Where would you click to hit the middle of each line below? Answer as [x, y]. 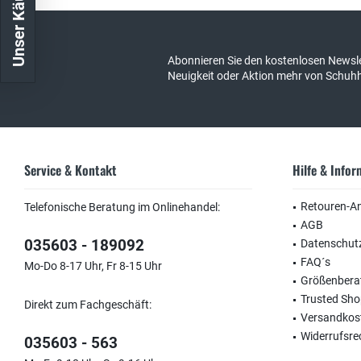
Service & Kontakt [71, 170]
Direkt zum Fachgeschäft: [88, 305]
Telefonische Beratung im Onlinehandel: [122, 207]
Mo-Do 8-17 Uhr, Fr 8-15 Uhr [93, 266]
